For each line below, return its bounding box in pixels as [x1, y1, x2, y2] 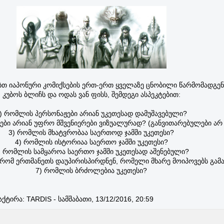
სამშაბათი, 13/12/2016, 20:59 [57, 195, 153, 203]
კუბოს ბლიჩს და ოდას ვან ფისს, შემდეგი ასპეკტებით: [2, 90, 180, 99]
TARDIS [26, 195, 51, 203]
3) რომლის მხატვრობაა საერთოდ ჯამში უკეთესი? [8, 128, 174, 137]
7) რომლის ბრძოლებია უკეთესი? [35, 166, 147, 175]
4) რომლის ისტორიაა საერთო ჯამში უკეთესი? [14, 138, 168, 146]
